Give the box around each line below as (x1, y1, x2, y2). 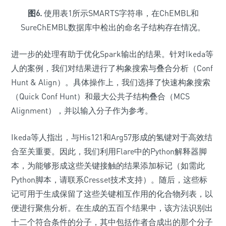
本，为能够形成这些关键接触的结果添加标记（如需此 (11, 160, 205, 171)
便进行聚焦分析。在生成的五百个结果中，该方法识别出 (11, 202, 213, 213)
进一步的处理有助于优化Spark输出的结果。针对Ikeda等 (11, 48, 213, 59)
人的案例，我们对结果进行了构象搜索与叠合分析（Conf (11, 63, 213, 73)
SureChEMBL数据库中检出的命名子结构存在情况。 (21, 22, 205, 32)
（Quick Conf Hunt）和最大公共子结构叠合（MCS (11, 91, 190, 101)
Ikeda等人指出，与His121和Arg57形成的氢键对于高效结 (11, 132, 212, 142)
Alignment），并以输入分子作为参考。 (11, 105, 153, 116)
